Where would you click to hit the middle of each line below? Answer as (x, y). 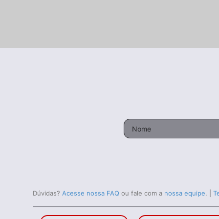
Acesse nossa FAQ (91, 193)
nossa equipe (185, 193)
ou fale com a (143, 193)
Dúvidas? (48, 193)
